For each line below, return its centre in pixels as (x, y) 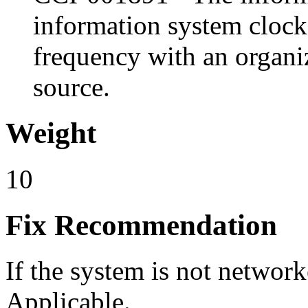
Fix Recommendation (141, 225)
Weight (51, 133)
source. (71, 87)
